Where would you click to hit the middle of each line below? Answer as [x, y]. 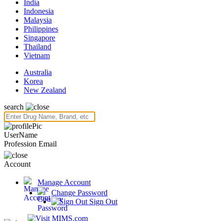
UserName [21, 135]
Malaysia [38, 20]
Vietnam [37, 55]
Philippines [41, 29]
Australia [38, 72]
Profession [20, 144]
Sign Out [102, 202]
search [14, 107]
